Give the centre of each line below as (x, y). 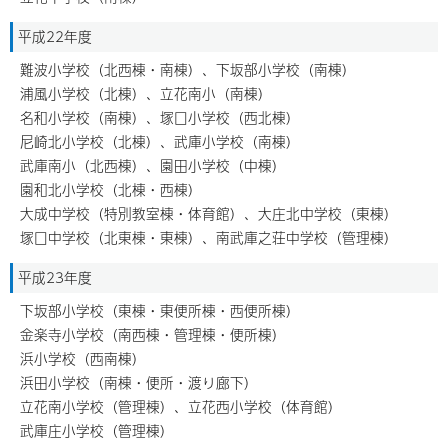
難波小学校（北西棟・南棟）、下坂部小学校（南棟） (188, 69)
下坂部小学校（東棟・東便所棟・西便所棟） (160, 310)
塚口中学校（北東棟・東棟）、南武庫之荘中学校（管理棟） (209, 237)
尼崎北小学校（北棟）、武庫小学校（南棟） (160, 141)
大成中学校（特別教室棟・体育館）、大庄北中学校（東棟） (209, 213)
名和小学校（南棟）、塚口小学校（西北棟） (160, 117)
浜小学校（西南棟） (83, 358)
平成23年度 (55, 277)
